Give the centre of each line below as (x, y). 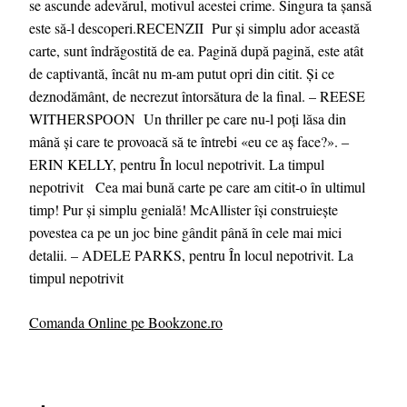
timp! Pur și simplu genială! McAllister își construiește (184, 209)
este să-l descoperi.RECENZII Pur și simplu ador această (194, 27)
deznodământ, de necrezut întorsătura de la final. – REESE (197, 95)
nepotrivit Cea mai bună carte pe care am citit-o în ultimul (197, 186)
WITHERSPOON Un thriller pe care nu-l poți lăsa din (188, 118)
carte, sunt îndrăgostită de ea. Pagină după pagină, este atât (196, 50)
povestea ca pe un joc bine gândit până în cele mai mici (185, 232)
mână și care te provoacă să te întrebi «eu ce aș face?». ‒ (189, 141)
